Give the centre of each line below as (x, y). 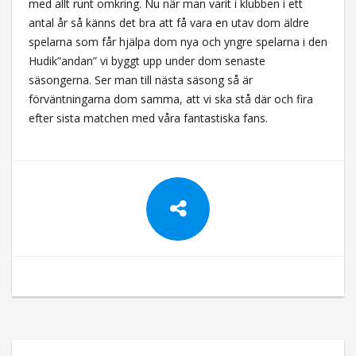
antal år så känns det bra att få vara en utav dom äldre (168, 22)
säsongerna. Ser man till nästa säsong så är (140, 79)
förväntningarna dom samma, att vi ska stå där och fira (170, 99)
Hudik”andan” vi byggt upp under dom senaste (147, 60)
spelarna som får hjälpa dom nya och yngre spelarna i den (178, 41)
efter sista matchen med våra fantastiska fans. (148, 118)
